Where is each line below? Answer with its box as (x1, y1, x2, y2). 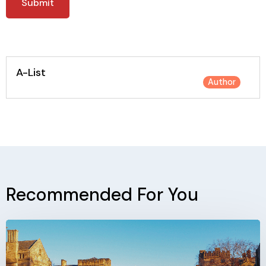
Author (208, 76, 236, 87)
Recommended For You (6, 182, 198, 206)
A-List (16, 65, 46, 80)
